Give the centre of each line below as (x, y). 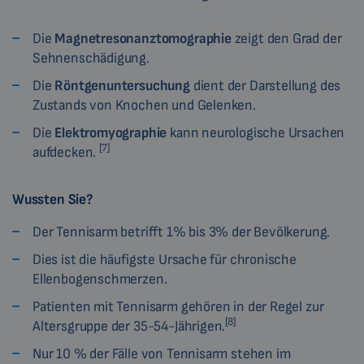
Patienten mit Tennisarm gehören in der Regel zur (178, 307)
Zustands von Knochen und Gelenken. (144, 106)
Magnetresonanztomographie (143, 39)
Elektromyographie (111, 133)
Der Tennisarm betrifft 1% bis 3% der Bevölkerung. (182, 232)
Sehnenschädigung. (91, 58)
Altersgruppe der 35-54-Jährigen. (129, 327)
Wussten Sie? (52, 200)
